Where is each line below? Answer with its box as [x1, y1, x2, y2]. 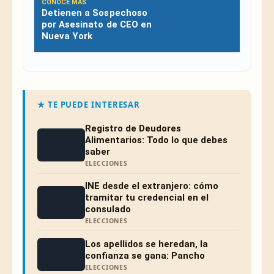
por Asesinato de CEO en [42, 19, 152, 31]
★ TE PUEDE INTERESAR [37, 99, 141, 111]
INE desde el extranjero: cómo [85, 180, 218, 192]
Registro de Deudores [85, 123, 181, 135]
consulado [85, 204, 131, 215]
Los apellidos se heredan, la [85, 239, 208, 250]
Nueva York [42, 31, 93, 42]
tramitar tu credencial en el [85, 192, 209, 204]
